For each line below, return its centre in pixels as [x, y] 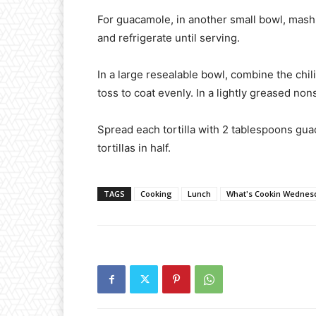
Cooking [156, 194]
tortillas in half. [134, 148]
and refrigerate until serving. [169, 38]
